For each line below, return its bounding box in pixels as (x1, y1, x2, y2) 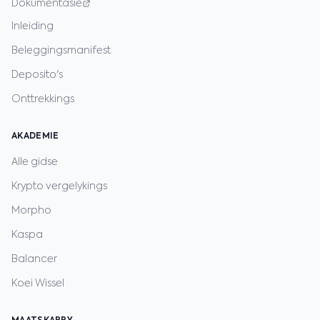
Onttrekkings (11, 94, 74, 104)
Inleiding (11, 21, 54, 31)
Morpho (11, 206, 51, 216)
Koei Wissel (11, 279, 64, 289)
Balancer (11, 254, 57, 264)
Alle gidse (11, 157, 58, 167)
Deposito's (11, 70, 63, 80)
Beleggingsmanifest (11, 46, 111, 56)
